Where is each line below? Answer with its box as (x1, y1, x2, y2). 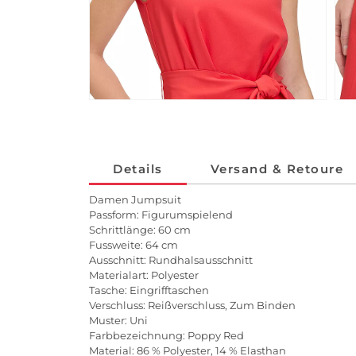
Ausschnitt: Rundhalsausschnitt (89, 253, 253, 267)
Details (113, 161, 163, 177)
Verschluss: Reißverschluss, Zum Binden (89, 299, 296, 312)
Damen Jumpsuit (89, 193, 181, 207)
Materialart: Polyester (89, 269, 199, 282)
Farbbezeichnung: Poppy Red (89, 329, 244, 342)
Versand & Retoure (210, 161, 343, 177)
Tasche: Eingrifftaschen (89, 284, 209, 297)
